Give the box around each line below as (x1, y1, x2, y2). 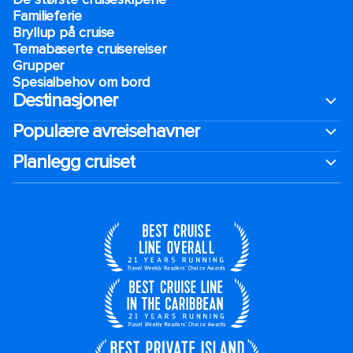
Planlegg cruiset (13, 150, 135, 173)
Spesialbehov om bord (13, 73, 150, 91)
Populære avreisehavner (13, 120, 199, 143)
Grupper (13, 57, 65, 74)
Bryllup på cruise (13, 24, 115, 41)
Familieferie (13, 7, 82, 24)
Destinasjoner (13, 89, 117, 112)
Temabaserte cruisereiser (13, 40, 166, 58)
